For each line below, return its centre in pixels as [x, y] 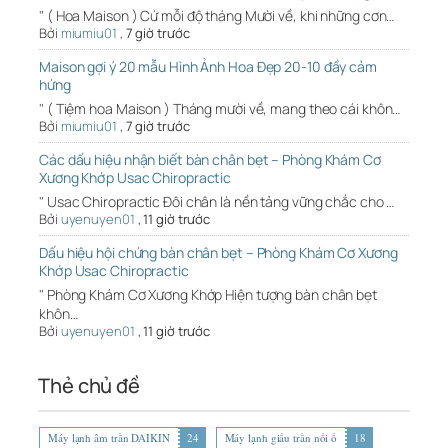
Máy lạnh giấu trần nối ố [281, 438]
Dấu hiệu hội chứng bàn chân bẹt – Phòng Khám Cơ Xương [218, 253]
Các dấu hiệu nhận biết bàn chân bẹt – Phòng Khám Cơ [210, 160]
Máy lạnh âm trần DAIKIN [109, 438]
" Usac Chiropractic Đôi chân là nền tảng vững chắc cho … [217, 202]
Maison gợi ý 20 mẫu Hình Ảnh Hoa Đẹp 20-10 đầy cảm [208, 67]
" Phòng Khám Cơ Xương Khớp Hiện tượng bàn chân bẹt [208, 295]
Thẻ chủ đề [89, 386]
